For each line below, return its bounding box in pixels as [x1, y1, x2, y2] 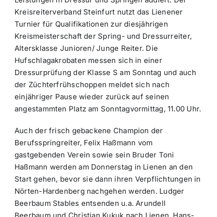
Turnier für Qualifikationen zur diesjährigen [14, 19, 168, 29]
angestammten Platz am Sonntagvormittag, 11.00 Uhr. [14, 104, 201, 114]
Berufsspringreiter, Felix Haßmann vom [14, 138, 153, 148]
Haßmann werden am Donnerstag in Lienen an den [14, 162, 193, 172]
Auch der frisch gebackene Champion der [14, 126, 163, 136]
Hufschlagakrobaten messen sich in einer [14, 56, 162, 65]
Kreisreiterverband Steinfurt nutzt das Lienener [14, 7, 183, 17]
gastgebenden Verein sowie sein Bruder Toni [14, 150, 174, 160]
